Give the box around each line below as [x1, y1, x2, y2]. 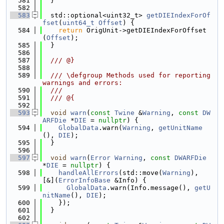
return [58, 26, 82, 34]
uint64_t [62, 19, 94, 26]
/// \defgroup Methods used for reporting [42, 71, 210, 79]
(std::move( [118, 169, 162, 176]
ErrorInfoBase [58, 176, 110, 184]
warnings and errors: [42, 79, 122, 86]
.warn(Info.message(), [106, 184, 194, 191]
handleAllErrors [58, 169, 118, 176]
